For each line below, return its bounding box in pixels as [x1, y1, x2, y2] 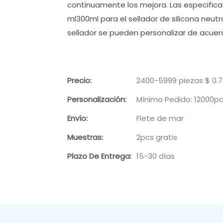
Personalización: [67, 94, 126, 105]
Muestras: [67, 132, 103, 143]
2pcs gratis [136, 132, 177, 143]
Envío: [67, 113, 88, 124]
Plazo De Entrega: [67, 151, 131, 162]
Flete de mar [136, 113, 184, 124]
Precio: [67, 75, 92, 86]
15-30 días [136, 151, 175, 162]
